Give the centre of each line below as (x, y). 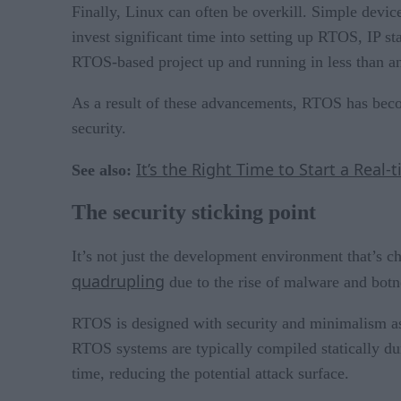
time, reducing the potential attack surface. (210, 374)
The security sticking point (194, 213)
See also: (104, 170)
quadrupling (118, 282)
